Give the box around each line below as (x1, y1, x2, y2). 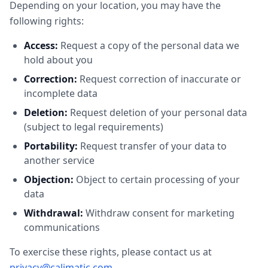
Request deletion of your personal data (68, 106, 247, 119)
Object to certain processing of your (74, 173, 240, 186)
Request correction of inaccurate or (77, 72, 241, 86)
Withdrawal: (24, 206, 83, 220)
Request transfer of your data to (78, 139, 227, 153)
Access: (24, 39, 58, 52)
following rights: (10, 14, 84, 28)
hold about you (24, 53, 93, 66)
